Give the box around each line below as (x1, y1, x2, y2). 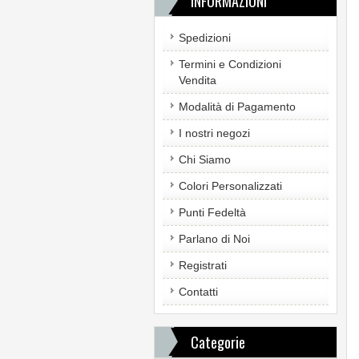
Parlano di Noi (178, 232, 250, 245)
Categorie (190, 332, 245, 353)
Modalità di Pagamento (178, 100, 296, 113)
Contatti (178, 285, 218, 298)
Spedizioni (178, 31, 231, 44)
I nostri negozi (178, 127, 250, 139)
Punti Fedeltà (178, 206, 246, 219)
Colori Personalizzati (178, 179, 282, 192)
